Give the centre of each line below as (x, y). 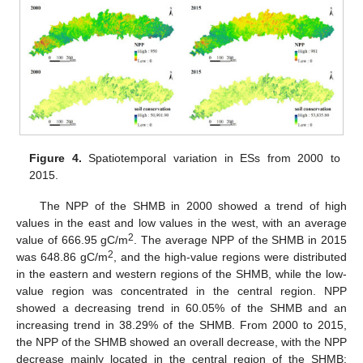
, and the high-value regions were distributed (230, 256)
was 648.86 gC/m (62, 256)
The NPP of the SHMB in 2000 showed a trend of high (193, 205)
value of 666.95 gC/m (73, 239)
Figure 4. (56, 158)
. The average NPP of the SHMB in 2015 (241, 239)
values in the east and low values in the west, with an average (181, 222)
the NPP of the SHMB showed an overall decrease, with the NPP (181, 342)
